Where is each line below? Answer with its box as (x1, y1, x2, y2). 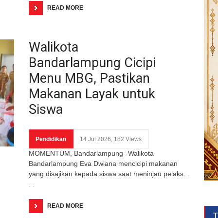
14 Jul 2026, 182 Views (80, 135, 142, 143)
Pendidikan (36, 135, 66, 143)
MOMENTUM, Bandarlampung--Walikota (29, 149, 154, 157)
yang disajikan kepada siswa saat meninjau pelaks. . (29, 169, 189, 178)
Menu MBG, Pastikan (29, 70, 150, 86)
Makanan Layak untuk (29, 86, 155, 102)
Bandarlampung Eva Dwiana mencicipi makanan (29, 159, 178, 167)
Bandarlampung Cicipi (29, 54, 156, 71)
